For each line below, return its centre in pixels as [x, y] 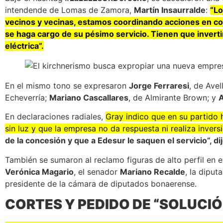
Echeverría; [27, 97]
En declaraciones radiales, [55, 117]
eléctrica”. [24, 46]
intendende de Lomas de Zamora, [69, 10]
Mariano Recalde [153, 171]
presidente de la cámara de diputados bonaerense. [101, 183]
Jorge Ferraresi [159, 85]
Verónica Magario [39, 171]
